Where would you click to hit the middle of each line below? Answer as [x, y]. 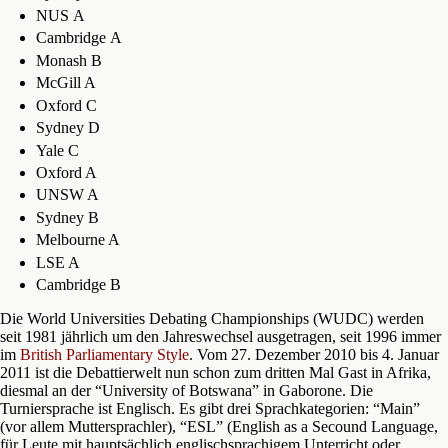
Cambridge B [78, 285]
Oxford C [66, 105]
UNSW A [67, 195]
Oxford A [66, 172]
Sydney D [67, 128]
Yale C [57, 150]
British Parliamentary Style [104, 355]
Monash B [68, 60]
